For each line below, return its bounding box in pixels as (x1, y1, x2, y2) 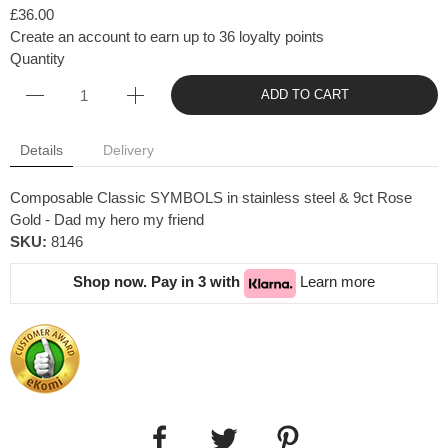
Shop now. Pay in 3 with (73, 273, 244, 291)
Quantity (10, 50, 65, 67)
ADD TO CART (260, 87, 349, 102)
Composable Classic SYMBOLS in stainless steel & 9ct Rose (10, 189, 412, 206)
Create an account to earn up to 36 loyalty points (10, 28, 324, 45)
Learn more (300, 273, 375, 291)
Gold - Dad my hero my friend (10, 211, 204, 228)
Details (20, 142, 63, 158)
